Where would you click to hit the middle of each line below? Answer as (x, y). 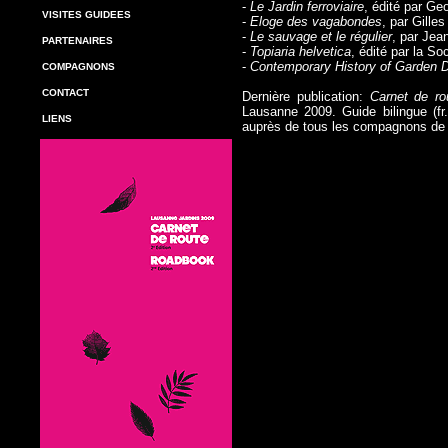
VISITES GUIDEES (86, 14)
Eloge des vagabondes (316, 21)
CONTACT (65, 92)
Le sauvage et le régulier (321, 36)
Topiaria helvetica (300, 51)
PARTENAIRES (77, 40)
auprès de (272, 126)
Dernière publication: (306, 96)
